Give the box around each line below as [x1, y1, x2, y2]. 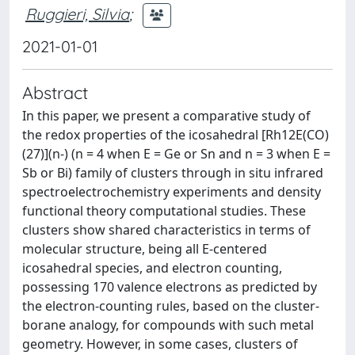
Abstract [22, 82, 88, 103]
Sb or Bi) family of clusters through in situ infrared [22, 164, 323, 181]
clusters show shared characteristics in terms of [22, 221, 311, 239]
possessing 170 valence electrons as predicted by [22, 278, 317, 296]
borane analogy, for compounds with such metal [22, 316, 314, 334]
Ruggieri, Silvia [25, 3, 129, 24]
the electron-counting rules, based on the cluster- [22, 297, 319, 315]
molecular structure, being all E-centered [22, 240, 267, 258]
